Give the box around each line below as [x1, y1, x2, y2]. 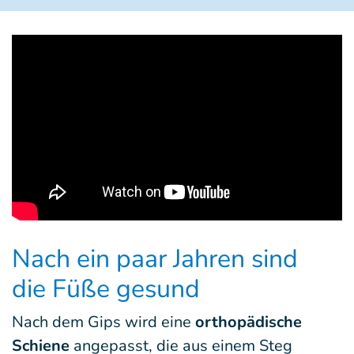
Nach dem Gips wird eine [12, 311, 195, 333]
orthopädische [195, 311, 302, 333]
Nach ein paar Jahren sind [12, 241, 298, 276]
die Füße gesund [12, 271, 200, 306]
